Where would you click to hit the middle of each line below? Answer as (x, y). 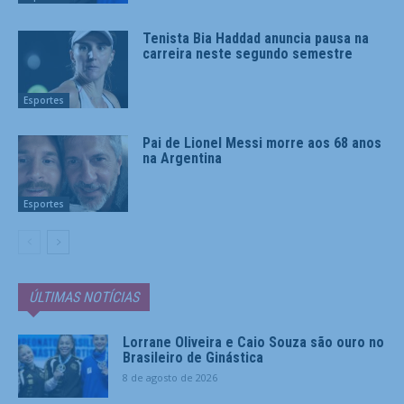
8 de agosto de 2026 (170, 378)
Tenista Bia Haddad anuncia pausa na (256, 38)
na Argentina (183, 158)
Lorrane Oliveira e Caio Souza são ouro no (253, 343)
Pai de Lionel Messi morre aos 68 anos (262, 142)
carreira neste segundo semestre (248, 53)
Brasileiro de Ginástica (193, 358)
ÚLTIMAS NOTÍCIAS (84, 298)
